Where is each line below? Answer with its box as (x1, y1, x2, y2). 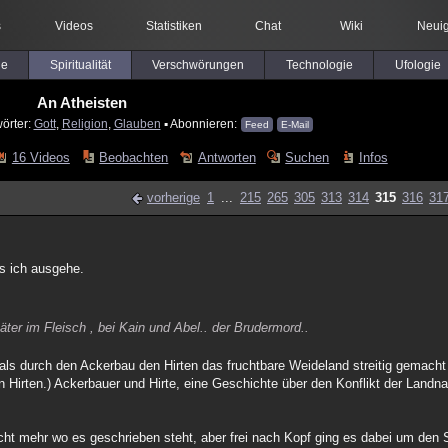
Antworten (197, 150, 256, 165)
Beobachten (99, 150, 169, 165)
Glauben (113, 117, 161, 130)
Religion (61, 117, 108, 130)
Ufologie (394, 58, 441, 72)
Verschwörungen (152, 58, 244, 72)
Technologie (285, 58, 353, 72)
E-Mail (280, 119, 309, 130)
